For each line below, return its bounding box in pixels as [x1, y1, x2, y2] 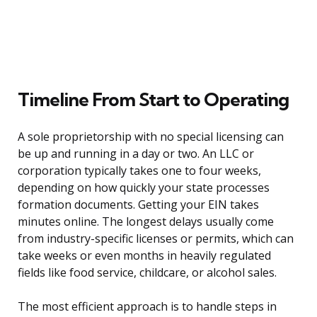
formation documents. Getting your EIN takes [18, 197, 259, 213]
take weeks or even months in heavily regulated [18, 248, 271, 264]
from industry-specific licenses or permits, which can [18, 231, 294, 247]
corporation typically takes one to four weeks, [18, 163, 261, 179]
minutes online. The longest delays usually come [18, 214, 274, 230]
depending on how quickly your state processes [18, 180, 270, 196]
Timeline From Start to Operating [18, 88, 289, 112]
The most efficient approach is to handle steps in [18, 299, 277, 315]
